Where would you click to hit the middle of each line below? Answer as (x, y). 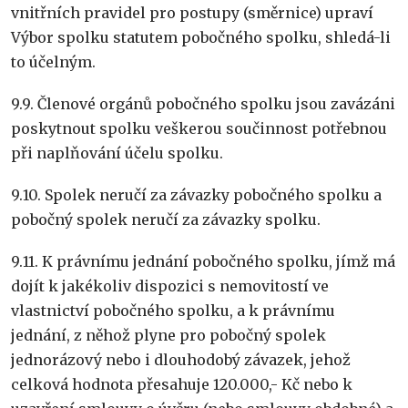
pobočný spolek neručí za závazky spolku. (166, 220)
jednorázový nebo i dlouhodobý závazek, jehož (181, 360)
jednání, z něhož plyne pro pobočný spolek (168, 336)
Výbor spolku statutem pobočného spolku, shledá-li (201, 37)
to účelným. (53, 61)
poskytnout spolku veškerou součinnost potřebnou (199, 129)
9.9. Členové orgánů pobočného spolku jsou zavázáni (203, 104)
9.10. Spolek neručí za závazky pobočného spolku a (196, 195)
